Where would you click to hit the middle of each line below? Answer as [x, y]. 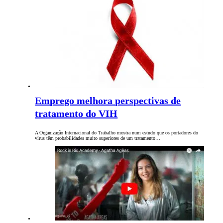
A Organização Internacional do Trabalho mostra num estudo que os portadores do [117, 133]
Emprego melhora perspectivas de [108, 101]
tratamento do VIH [76, 114]
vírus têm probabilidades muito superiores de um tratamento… [98, 138]
